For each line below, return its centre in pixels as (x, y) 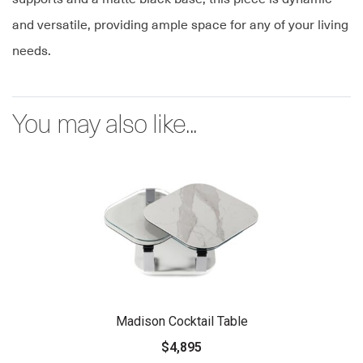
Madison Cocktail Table (181, 322)
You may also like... (104, 126)
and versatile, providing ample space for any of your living (180, 26)
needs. (32, 51)
